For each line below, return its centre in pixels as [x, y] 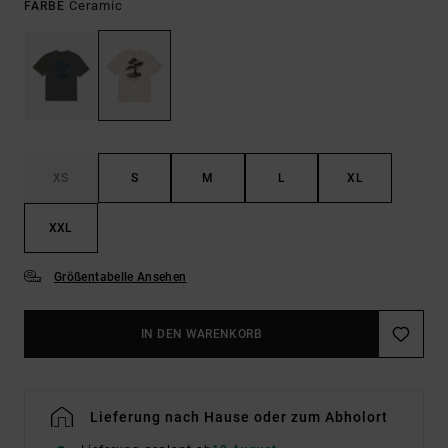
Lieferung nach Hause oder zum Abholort [239, 417]
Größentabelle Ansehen [120, 277]
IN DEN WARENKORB [201, 334]
